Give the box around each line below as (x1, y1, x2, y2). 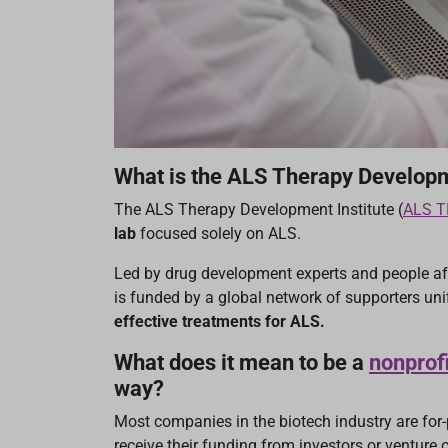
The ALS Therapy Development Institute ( (114, 200, 403, 220)
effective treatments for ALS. (114, 312, 325, 332)
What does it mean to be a (114, 350, 369, 376)
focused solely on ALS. (136, 224, 301, 244)
